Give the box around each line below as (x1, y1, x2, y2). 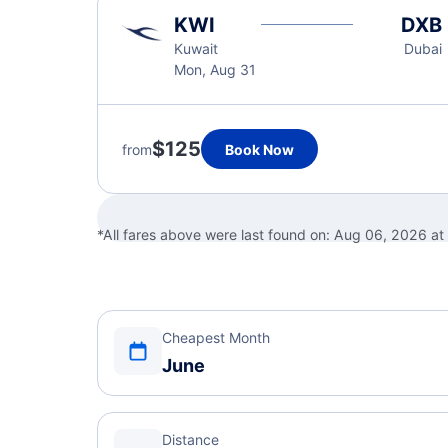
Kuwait (174, 40, 218, 57)
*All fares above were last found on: (97, 226, 334, 243)
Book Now (225, 140, 294, 158)
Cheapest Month (162, 329, 270, 346)
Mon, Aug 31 (174, 61, 256, 78)
